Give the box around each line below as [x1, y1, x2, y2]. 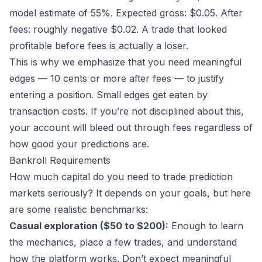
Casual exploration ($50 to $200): [9, 220, 168, 232]
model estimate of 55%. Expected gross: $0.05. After [9, 7, 243, 19]
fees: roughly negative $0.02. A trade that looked [9, 23, 227, 36]
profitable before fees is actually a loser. [9, 40, 188, 52]
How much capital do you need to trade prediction [9, 171, 233, 183]
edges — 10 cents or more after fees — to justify [9, 73, 224, 85]
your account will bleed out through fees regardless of [9, 122, 253, 134]
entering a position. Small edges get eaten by [9, 89, 208, 101]
